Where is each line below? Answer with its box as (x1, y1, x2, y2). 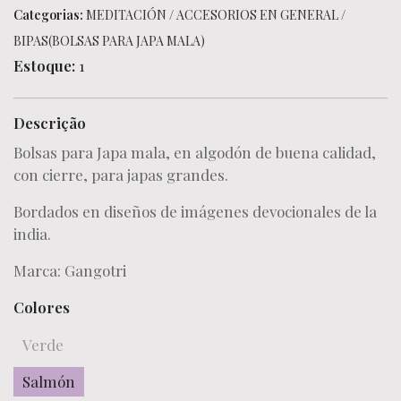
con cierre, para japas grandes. (13, 165, 228, 184)
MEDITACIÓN (86, 6, 166, 23)
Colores (13, 297, 70, 317)
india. (13, 224, 51, 243)
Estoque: (13, 55, 75, 75)
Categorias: (13, 6, 83, 23)
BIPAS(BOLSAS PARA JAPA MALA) (13, 32, 205, 49)
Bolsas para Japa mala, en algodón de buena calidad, (13, 142, 376, 162)
